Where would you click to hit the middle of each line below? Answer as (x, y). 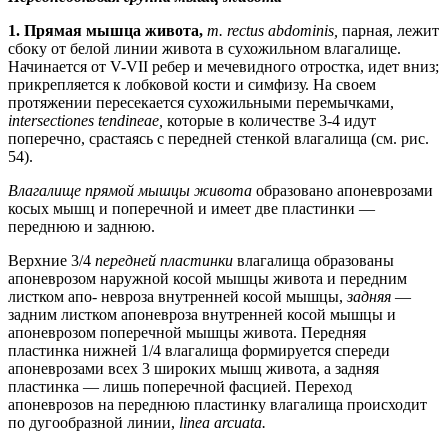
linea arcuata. (222, 422)
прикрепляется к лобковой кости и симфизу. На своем (192, 84)
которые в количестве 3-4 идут (271, 120)
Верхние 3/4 (51, 260)
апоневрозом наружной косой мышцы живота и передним (207, 278)
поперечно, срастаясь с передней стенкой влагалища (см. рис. (218, 138)
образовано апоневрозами (344, 190)
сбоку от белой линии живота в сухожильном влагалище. (204, 48)
